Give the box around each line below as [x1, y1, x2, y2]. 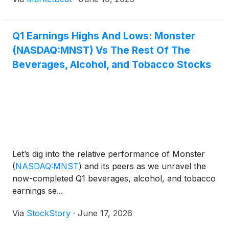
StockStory [27, 208, 71, 219]
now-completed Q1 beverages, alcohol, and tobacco [12, 173, 216, 184]
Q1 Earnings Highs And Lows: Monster [12, 30, 195, 42]
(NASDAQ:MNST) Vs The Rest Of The [12, 44, 190, 57]
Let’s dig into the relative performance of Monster [12, 149, 205, 159]
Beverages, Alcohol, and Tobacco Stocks [12, 58, 211, 71]
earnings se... [12, 186, 63, 196]
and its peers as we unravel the [82, 161, 206, 172]
